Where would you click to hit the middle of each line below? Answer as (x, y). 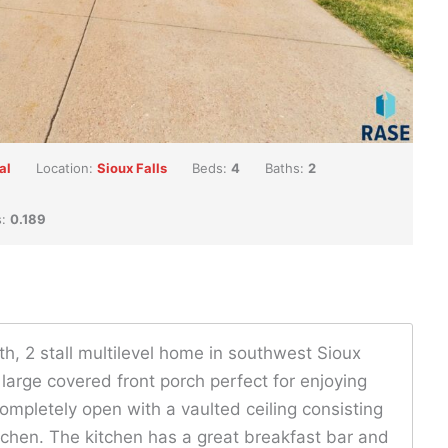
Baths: (286, 167)
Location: (66, 167)
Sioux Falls (132, 167)
